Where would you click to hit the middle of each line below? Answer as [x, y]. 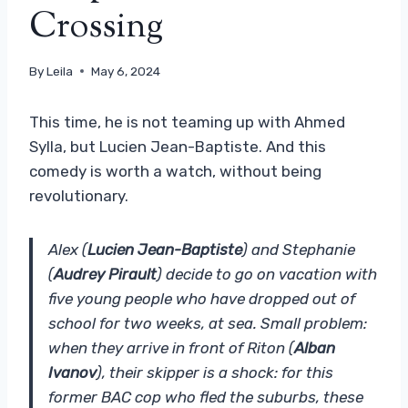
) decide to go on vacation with [267, 274]
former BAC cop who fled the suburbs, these [206, 397]
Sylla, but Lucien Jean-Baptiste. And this [178, 146]
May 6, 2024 [126, 71]
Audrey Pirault [105, 274]
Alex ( [68, 249]
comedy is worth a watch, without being [175, 171]
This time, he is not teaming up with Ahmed [187, 122]
